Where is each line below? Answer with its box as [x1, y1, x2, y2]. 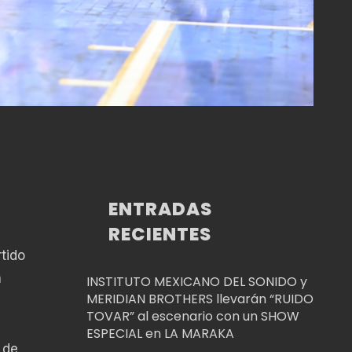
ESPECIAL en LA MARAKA [86, 324, 234, 343]
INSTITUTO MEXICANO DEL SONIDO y [86, 272, 307, 291]
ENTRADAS [108, 196, 213, 222]
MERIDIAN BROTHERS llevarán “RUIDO [86, 289, 313, 308]
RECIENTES [108, 221, 212, 247]
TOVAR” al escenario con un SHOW [86, 306, 299, 325]
